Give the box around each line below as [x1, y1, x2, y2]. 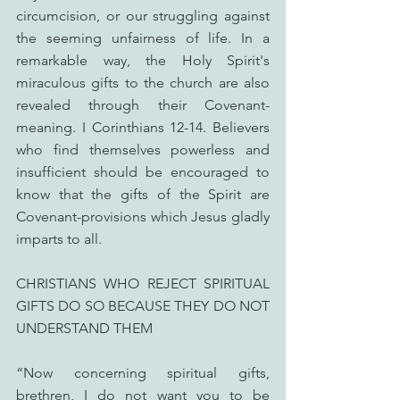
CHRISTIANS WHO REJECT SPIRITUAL [16, 275, 270, 292]
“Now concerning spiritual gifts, [16, 364, 270, 381]
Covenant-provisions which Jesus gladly [16, 208, 270, 225]
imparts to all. [16, 230, 102, 247]
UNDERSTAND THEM [16, 320, 153, 337]
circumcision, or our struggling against [16, 7, 270, 24]
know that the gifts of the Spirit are [16, 186, 270, 203]
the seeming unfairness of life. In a [16, 29, 270, 46]
